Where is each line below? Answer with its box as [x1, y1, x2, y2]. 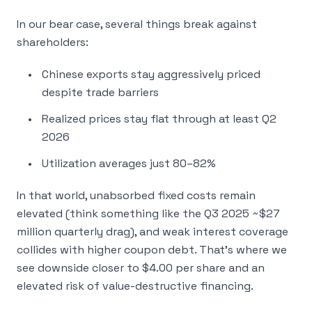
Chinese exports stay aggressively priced [42, 67, 260, 81]
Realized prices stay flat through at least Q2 [42, 111, 276, 126]
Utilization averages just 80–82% [42, 156, 216, 171]
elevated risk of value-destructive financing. [17, 279, 253, 293]
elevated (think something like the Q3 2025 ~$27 [17, 206, 280, 221]
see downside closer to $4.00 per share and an [17, 260, 265, 275]
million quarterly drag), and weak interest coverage [17, 224, 288, 239]
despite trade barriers [42, 85, 159, 100]
